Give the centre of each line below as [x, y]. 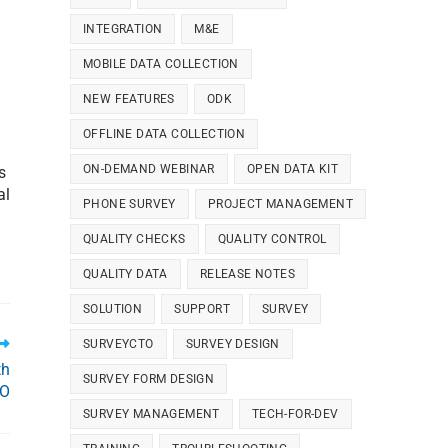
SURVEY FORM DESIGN [149, 379]
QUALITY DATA [125, 274]
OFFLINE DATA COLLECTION [164, 134]
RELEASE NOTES [247, 274]
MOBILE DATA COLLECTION [161, 64]
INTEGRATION [123, 29]
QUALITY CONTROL [272, 239]
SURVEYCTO [118, 344]
